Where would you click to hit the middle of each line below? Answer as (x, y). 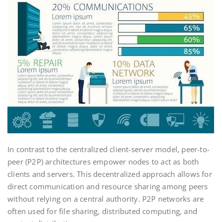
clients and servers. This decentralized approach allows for (110, 174)
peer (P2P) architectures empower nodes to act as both (103, 162)
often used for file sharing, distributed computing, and (103, 211)
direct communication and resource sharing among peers (108, 186)
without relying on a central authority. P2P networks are (106, 199)
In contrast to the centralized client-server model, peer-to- (109, 149)
